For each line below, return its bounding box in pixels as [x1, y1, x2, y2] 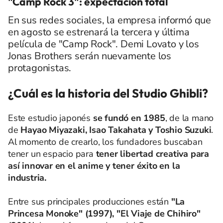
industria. [8, 171, 46, 184]
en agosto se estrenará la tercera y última [8, 25, 190, 39]
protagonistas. [8, 61, 72, 75]
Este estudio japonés [8, 111, 93, 124]
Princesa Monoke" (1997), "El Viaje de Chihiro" [8, 207, 201, 220]
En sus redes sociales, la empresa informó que [8, 13, 211, 27]
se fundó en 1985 [93, 111, 165, 124]
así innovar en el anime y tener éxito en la [8, 159, 180, 172]
